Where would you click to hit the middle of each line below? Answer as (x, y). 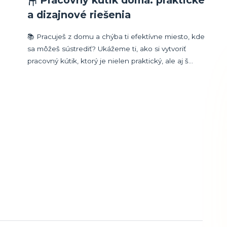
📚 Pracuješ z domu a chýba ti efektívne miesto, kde (116, 37)
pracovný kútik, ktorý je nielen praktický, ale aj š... (110, 61)
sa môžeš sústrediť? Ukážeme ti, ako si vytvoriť (107, 49)
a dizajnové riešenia (79, 15)
